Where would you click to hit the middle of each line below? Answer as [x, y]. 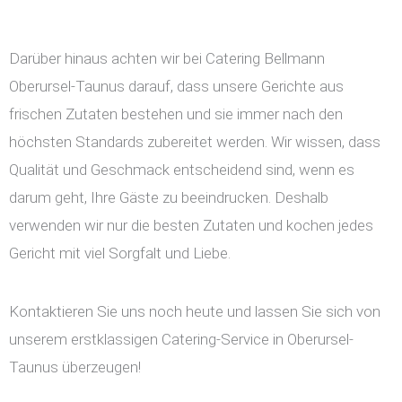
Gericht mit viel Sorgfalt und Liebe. [120, 253]
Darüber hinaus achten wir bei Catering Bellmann [167, 59]
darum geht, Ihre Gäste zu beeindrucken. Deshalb [169, 198]
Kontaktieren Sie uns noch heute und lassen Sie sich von [195, 312]
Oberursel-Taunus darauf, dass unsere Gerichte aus [176, 87]
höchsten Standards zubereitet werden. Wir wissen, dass [195, 142]
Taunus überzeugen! [75, 367]
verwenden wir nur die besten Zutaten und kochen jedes [191, 226]
